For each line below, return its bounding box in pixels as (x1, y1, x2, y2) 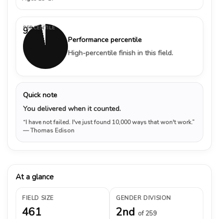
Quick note (23, 89, 57, 100)
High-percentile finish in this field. (68, 47, 173, 58)
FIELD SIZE (22, 194, 54, 202)
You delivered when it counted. (23, 103, 121, 113)
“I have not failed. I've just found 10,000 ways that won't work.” (23, 118, 195, 126)
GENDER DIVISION (116, 194, 171, 202)
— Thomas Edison (23, 126, 74, 134)
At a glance (16, 172, 54, 182)
